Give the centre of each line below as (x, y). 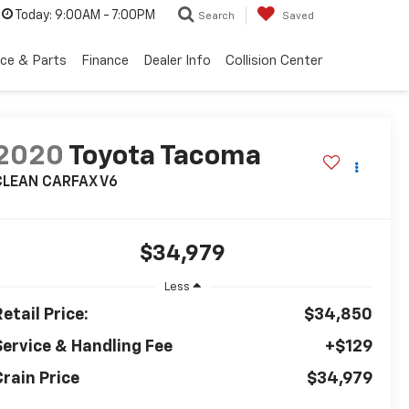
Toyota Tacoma (164, 157)
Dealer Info (177, 60)
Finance (105, 60)
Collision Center (274, 60)
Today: (33, 16)
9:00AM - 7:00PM (104, 16)
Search (216, 16)
